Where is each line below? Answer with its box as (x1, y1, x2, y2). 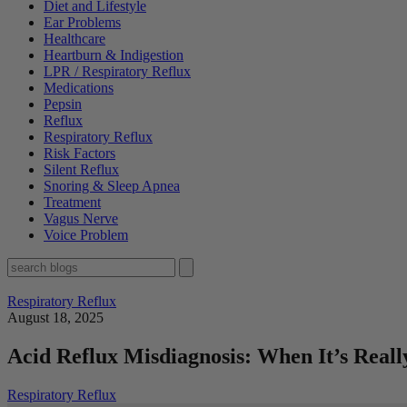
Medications (44, 80, 114, 96)
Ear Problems (44, 15, 121, 31)
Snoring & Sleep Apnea (44, 178, 180, 194)
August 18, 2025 (7, 310, 104, 326)
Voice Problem (44, 227, 128, 243)
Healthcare (44, 31, 105, 47)
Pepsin (44, 96, 82, 113)
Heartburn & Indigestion (44, 47, 184, 64)
